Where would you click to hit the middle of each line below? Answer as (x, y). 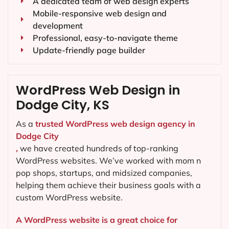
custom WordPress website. (69, 198)
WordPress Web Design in (98, 90)
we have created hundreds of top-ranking (98, 148)
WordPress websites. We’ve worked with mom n (108, 161)
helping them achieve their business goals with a (108, 185)
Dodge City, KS (63, 105)
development (58, 26)
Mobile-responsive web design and (99, 14)
